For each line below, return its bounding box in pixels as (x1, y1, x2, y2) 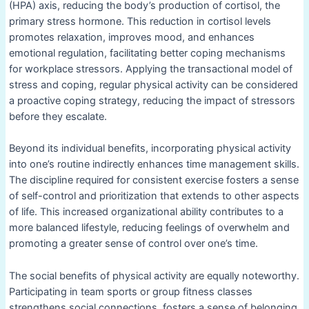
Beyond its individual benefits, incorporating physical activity (8, 142, 291, 155)
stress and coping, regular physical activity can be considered (8, 78, 298, 91)
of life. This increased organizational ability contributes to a (8, 206, 283, 219)
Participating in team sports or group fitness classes (8, 285, 252, 298)
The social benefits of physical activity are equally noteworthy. (8, 269, 299, 282)
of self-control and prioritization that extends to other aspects (8, 190, 299, 203)
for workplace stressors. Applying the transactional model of (8, 62, 292, 75)
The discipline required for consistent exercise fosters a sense (8, 174, 299, 187)
